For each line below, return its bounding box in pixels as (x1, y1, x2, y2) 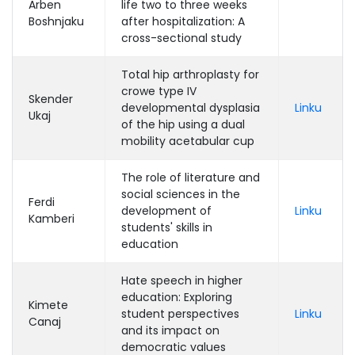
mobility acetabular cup (121, 133, 254, 149)
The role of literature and (121, 170, 260, 185)
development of (121, 203, 212, 219)
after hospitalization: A (121, 13, 245, 29)
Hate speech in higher (121, 273, 242, 288)
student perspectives (121, 306, 239, 322)
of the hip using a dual (121, 116, 245, 132)
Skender (29, 91, 73, 107)
